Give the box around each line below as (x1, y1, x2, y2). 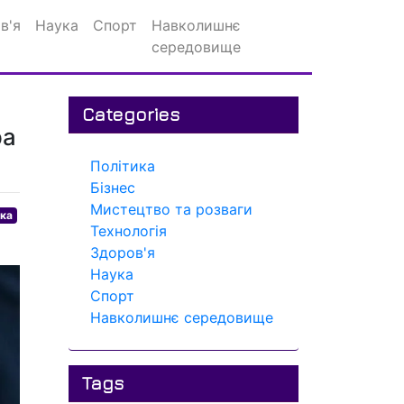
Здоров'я (90, 243, 155, 262)
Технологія (90, 222, 167, 240)
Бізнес (90, 179, 135, 197)
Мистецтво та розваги (90, 200, 252, 218)
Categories (82, 104, 179, 124)
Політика (90, 157, 155, 175)
